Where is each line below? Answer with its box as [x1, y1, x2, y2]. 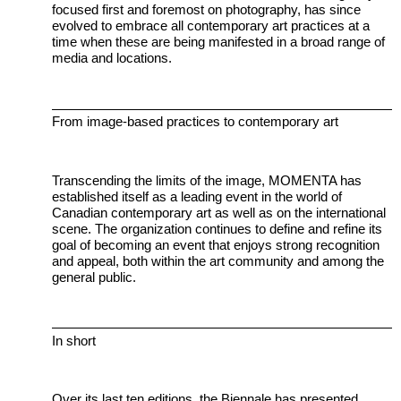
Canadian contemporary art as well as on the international [52, 204, 387, 220]
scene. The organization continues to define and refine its [52, 220, 383, 236]
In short [52, 332, 97, 348]
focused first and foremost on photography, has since [52, 2, 362, 18]
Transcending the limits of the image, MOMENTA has [52, 172, 363, 188]
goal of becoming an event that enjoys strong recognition [52, 236, 380, 252]
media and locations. [52, 50, 173, 66]
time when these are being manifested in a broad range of [52, 34, 386, 50]
